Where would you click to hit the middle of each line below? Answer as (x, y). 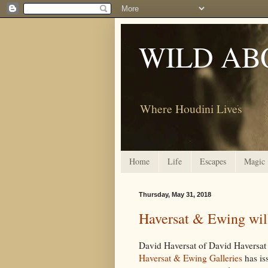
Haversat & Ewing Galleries (192, 258)
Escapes (213, 162)
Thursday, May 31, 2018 (175, 194)
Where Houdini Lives (191, 108)
